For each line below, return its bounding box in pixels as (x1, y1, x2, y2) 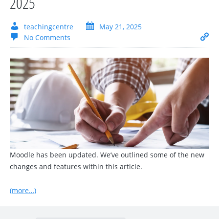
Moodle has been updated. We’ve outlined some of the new (10, 150, 204, 159)
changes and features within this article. (10, 161, 142, 171)
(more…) (10, 185, 36, 195)
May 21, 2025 (99, 22, 142, 31)
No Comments (24, 33, 70, 42)
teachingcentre (24, 22, 73, 31)
